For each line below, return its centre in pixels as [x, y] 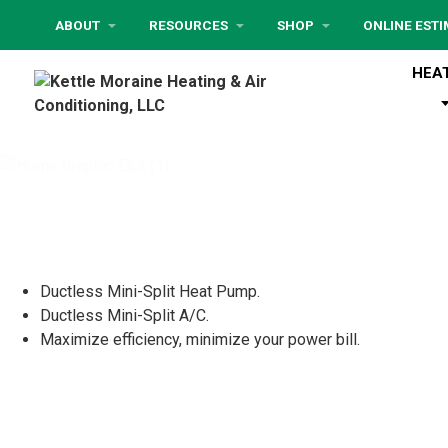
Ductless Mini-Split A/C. [124, 315]
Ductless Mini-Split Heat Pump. [150, 291]
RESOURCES [188, 25]
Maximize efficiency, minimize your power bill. [200, 339]
